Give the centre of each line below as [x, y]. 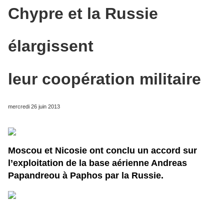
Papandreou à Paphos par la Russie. [86, 175]
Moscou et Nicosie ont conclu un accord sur [102, 150]
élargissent [51, 46]
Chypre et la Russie [83, 13]
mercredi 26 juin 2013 [34, 106]
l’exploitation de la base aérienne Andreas [97, 163]
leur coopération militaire [104, 79]
